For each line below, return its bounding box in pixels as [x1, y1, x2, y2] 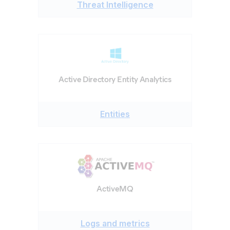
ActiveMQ [97, 184, 133, 194]
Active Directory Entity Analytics [59, 74, 171, 84]
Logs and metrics [80, 218, 150, 228]
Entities [100, 109, 130, 119]
